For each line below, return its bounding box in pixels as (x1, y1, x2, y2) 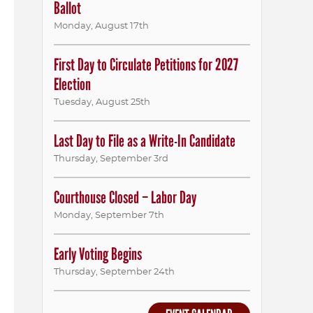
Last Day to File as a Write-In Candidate (54, 131, 235, 152)
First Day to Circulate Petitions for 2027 (54, 54, 238, 75)
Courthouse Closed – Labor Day (54, 187, 196, 208)
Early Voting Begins (54, 244, 142, 265)
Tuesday (54, 98, 92, 107)
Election (54, 74, 91, 95)
